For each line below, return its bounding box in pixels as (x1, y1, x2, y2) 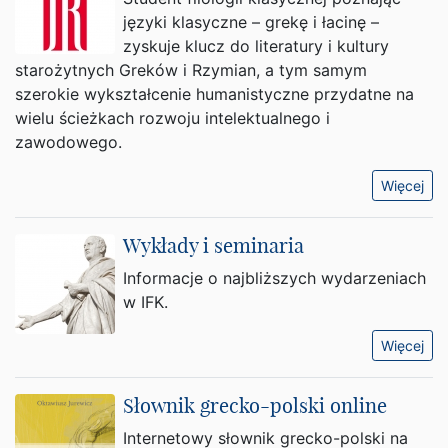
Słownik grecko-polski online (123, 393, 387, 418)
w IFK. (123, 292, 168, 312)
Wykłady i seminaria (123, 233, 304, 258)
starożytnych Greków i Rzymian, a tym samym (15, 60, 367, 80)
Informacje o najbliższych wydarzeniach (123, 268, 426, 288)
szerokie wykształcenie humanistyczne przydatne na (15, 84, 414, 104)
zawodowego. (15, 132, 122, 152)
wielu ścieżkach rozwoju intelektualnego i (15, 108, 330, 128)
